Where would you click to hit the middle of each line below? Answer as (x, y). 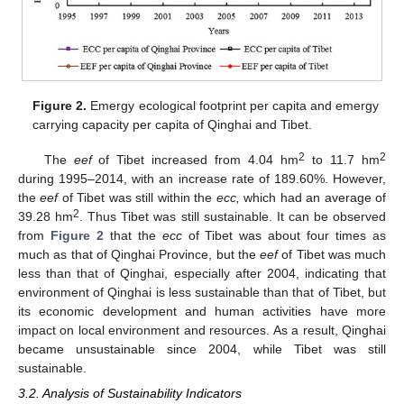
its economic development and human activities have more (202, 311)
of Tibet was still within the (137, 197)
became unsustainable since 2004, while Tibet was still (202, 349)
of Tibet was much (332, 254)
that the (133, 235)
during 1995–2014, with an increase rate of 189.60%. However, (202, 178)
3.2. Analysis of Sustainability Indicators (130, 393)
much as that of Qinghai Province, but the (139, 254)
